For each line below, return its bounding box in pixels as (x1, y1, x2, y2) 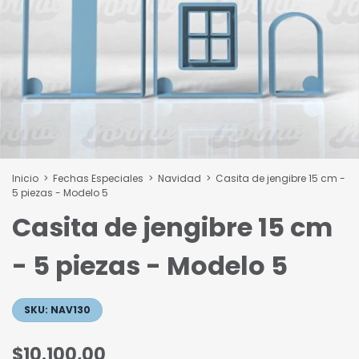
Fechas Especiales (53, 171, 146, 185)
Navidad (158, 171, 201, 185)
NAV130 (50, 303, 91, 317)
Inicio (12, 171, 38, 185)
